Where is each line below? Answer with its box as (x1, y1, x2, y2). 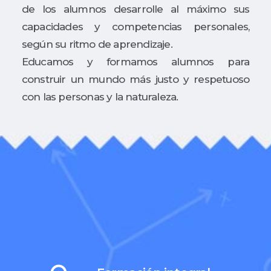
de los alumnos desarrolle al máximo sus (21, 2, 250, 15)
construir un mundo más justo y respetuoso (21, 73, 250, 85)
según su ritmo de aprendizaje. (21, 38, 172, 50)
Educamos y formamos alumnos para (21, 55, 250, 68)
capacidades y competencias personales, (21, 20, 250, 33)
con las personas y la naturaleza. (21, 90, 181, 103)
